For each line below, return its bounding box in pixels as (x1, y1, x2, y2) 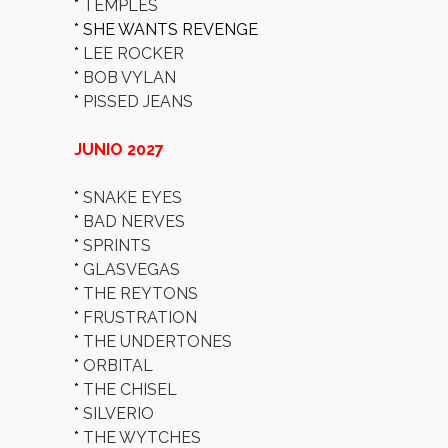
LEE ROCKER (83, 44, 184, 63)
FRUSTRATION (83, 308, 197, 327)
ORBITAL (83, 356, 153, 375)
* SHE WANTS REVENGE (74, 20, 258, 39)
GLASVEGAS (83, 260, 180, 279)
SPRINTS (83, 236, 151, 255)
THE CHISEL (83, 380, 177, 399)
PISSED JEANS (83, 92, 193, 111)
